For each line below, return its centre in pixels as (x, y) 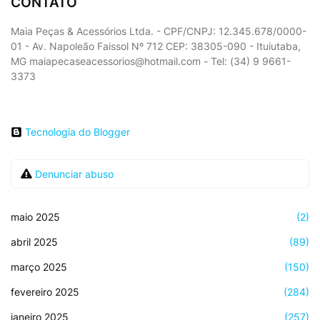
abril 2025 (34, 241)
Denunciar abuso (74, 174)
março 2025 (39, 266)
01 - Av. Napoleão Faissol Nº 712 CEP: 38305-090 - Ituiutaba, (156, 46)
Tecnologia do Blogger (77, 131)
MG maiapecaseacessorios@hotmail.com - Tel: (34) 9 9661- (151, 61)
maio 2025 (35, 216)
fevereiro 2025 (45, 291)
